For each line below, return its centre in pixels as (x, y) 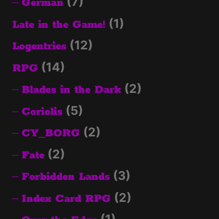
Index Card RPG (66, 199)
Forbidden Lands (66, 177)
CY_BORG (51, 134)
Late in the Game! (59, 25)
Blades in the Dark (71, 90)
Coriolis (42, 112)
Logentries (39, 47)
